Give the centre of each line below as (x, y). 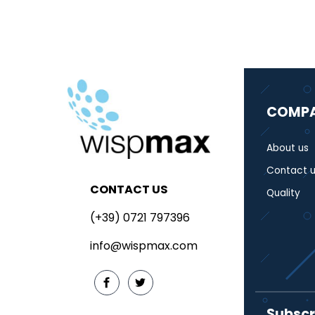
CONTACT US (129, 189)
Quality (283, 193)
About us (287, 148)
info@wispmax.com (143, 245)
